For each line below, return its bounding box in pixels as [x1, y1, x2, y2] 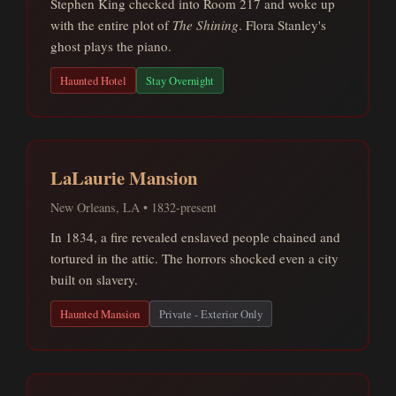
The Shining [172, 16, 239, 34]
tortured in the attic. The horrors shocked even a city [50, 249, 339, 267]
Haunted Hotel [60, 72, 126, 88]
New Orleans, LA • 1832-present [50, 199, 217, 216]
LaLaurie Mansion [50, 164, 198, 191]
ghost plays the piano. [50, 37, 171, 55]
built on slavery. [50, 270, 138, 288]
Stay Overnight [146, 72, 214, 88]
